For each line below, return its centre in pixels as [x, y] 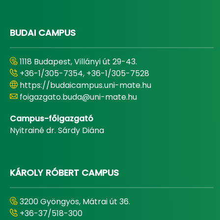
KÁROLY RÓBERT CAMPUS [64, 173]
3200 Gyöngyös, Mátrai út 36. [75, 202]
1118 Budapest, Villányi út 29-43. [78, 62]
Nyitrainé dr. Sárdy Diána [57, 130]
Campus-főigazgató [52, 119]
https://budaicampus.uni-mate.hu [85, 85]
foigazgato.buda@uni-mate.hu [78, 97]
